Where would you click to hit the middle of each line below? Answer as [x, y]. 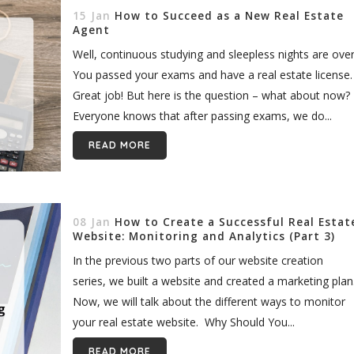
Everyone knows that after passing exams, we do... [202, 115]
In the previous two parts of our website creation [198, 261]
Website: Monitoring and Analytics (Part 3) [203, 237]
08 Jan [91, 222]
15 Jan [91, 15]
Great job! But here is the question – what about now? [211, 95]
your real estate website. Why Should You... [183, 322]
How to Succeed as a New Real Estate [229, 15]
